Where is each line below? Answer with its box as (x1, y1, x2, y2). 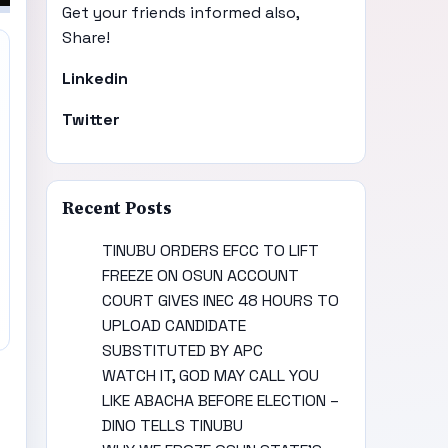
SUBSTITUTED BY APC (102, 340, 264, 362)
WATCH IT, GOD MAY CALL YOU (102, 365, 320, 387)
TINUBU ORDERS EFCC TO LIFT (102, 240, 320, 262)
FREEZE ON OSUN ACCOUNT (102, 265, 300, 287)
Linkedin (62, 67, 129, 89)
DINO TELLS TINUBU (102, 415, 244, 437)
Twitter (62, 108, 121, 130)
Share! (62, 26, 111, 48)
